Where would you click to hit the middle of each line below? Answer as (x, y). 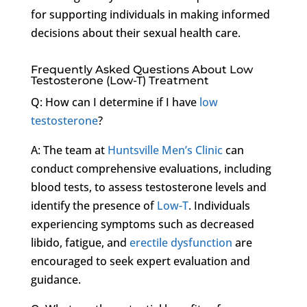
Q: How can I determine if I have (115, 102)
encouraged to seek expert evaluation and (140, 261)
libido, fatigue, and (80, 242)
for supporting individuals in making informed (150, 14)
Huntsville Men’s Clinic (165, 150)
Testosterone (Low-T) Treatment (120, 80)
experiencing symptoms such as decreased (142, 224)
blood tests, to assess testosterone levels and (148, 187)
